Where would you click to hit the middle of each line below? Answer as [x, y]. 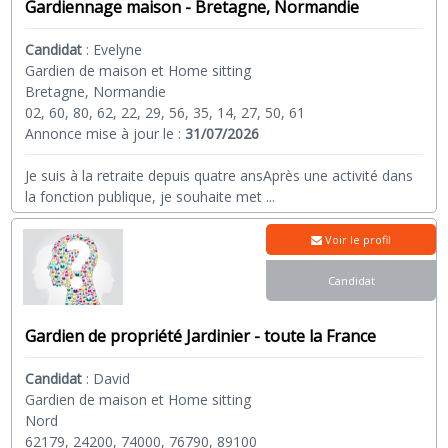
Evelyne [118, 50]
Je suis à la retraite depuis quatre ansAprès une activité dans [219, 176]
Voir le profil [357, 240]
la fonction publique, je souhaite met [144, 197]
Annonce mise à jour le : [105, 134]
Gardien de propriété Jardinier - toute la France [201, 335]
